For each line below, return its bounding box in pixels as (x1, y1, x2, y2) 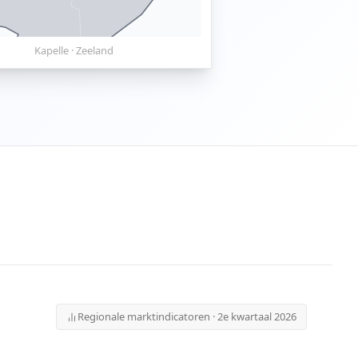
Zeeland (75, 43, 113, 58)
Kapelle (34, 43, 69, 58)
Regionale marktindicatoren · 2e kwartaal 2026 (78, 309, 296, 324)
